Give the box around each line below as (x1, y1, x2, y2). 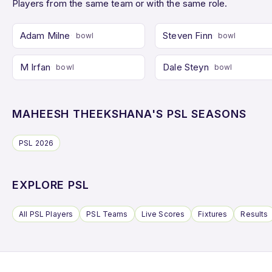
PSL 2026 (19, 138, 54, 148)
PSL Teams (86, 209, 128, 219)
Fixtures (198, 209, 228, 219)
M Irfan (20, 61, 51, 73)
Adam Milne (20, 29, 70, 41)
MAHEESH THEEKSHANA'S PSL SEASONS (12, 107, 246, 120)
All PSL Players (19, 209, 73, 219)
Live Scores (141, 209, 185, 219)
